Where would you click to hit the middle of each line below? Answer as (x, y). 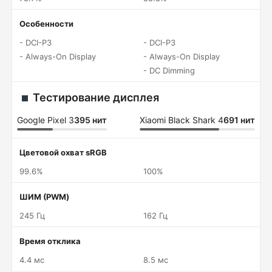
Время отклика (50, 241)
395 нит (90, 120)
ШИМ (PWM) (44, 197)
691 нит (239, 120)
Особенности (46, 24)
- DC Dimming (169, 70)
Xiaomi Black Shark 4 (182, 120)
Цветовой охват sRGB (63, 152)
